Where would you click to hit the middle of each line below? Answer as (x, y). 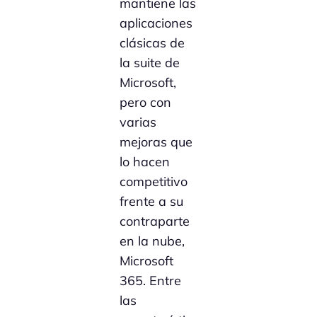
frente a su (152, 202)
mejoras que (156, 142)
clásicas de (152, 43)
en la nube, (152, 241)
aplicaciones (156, 23)
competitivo (154, 182)
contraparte (155, 221)
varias (138, 122)
